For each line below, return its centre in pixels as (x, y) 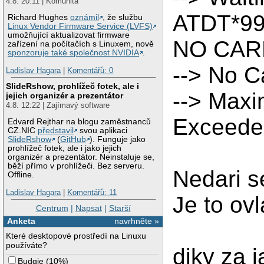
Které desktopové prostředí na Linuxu (76, 236)
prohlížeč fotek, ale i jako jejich (65, 148)
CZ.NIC (23, 131)
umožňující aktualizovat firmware (69, 35)
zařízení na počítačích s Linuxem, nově (81, 44)
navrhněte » (137, 221)
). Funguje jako (118, 140)
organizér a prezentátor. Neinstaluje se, (81, 157)
